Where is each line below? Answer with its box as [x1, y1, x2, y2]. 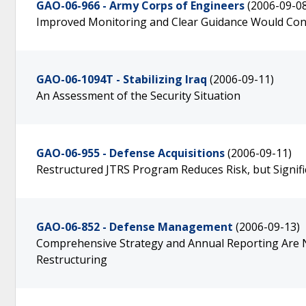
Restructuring [36, 252, 107, 267]
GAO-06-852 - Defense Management [36, 219, 233, 234]
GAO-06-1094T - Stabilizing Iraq [36, 72, 207, 87]
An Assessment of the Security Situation [36, 88, 240, 103]
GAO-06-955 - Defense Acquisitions [36, 145, 225, 161]
